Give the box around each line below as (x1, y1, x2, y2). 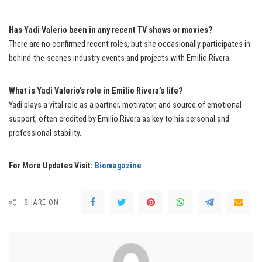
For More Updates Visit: (9, 160, 95, 171)
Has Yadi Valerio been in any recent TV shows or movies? (9, 25, 213, 35)
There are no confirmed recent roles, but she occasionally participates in (9, 39, 250, 49)
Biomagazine (95, 160, 142, 171)
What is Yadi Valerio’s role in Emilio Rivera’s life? (9, 85, 183, 96)
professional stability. (9, 127, 81, 138)
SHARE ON (24, 198, 60, 206)
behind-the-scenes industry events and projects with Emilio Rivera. (9, 53, 231, 63)
